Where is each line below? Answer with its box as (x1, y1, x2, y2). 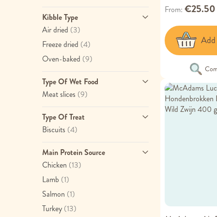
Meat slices (42, 89, 76, 100)
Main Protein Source (42, 147, 105, 158)
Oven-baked (42, 53, 80, 64)
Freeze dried (42, 39, 78, 50)
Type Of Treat (42, 111, 85, 123)
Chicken (42, 159, 67, 170)
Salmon (42, 188, 65, 200)
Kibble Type (42, 12, 78, 23)
